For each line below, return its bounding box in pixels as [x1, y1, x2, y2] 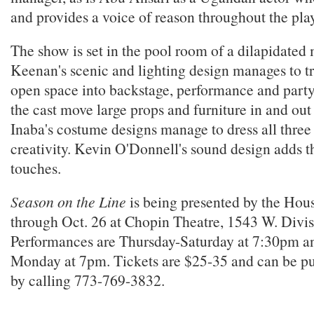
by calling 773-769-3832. [11, 270, 165, 290]
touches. [11, 158, 61, 178]
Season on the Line [11, 191, 126, 212]
